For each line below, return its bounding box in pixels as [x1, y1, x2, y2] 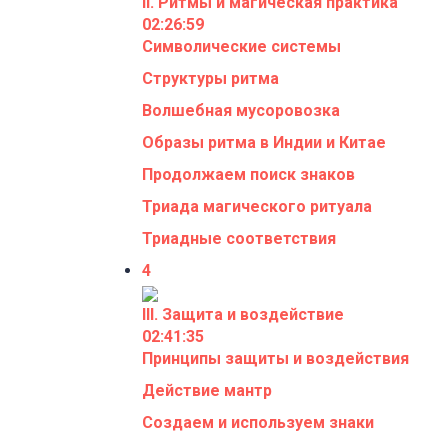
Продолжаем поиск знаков [142, 164, 355, 184]
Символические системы [142, 36, 341, 56]
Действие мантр [142, 380, 272, 400]
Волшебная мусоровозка [142, 100, 340, 120]
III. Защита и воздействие [142, 304, 344, 324]
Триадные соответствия [142, 228, 336, 248]
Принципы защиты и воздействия [142, 348, 409, 368]
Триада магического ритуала [142, 196, 372, 216]
